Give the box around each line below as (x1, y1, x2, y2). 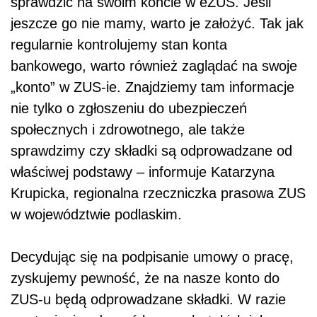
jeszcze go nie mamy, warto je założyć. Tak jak (11, 15, 304, 31)
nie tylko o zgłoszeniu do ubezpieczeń (11, 100, 247, 116)
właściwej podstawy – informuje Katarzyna (11, 163, 275, 180)
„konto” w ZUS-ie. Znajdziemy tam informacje (11, 79, 294, 95)
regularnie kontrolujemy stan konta (11, 36, 227, 52)
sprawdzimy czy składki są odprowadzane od (11, 142, 292, 158)
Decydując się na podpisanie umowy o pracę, (11, 248, 294, 265)
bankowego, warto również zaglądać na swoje (11, 57, 297, 74)
